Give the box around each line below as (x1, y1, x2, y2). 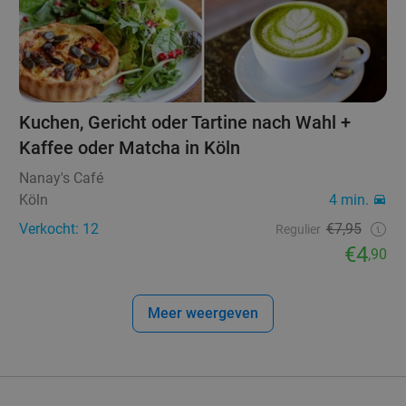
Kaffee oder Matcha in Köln (19, 136, 241, 159)
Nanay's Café (19, 169, 104, 187)
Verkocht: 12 (19, 219, 100, 237)
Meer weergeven (148, 304, 258, 322)
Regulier (275, 221, 321, 237)
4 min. (328, 190, 369, 208)
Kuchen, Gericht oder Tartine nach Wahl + (19, 111, 352, 133)
